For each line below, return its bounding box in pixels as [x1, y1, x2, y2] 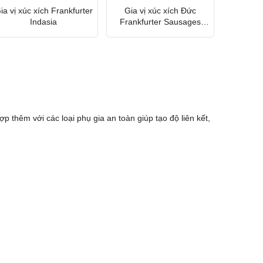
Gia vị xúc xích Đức [124, 5, 197, 15]
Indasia [30, 16, 58, 26]
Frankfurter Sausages [120, 16, 201, 26]
